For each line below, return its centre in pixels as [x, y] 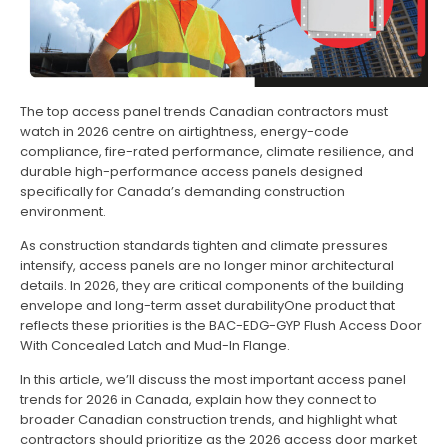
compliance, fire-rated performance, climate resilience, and [217, 152]
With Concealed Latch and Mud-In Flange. [155, 346]
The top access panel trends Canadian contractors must [204, 112]
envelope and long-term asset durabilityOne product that [207, 306]
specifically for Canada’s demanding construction [182, 192]
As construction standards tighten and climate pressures [204, 246]
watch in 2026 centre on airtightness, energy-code [184, 132]
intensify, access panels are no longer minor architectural [207, 266]
